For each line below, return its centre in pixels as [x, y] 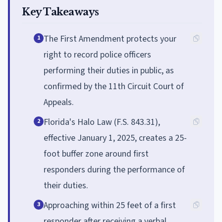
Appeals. [59, 102]
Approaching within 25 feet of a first [110, 205]
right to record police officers [97, 55]
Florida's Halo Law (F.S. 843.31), [102, 122]
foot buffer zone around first [96, 154]
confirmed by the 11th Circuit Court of [114, 86]
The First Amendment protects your [110, 39]
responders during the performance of [114, 169]
